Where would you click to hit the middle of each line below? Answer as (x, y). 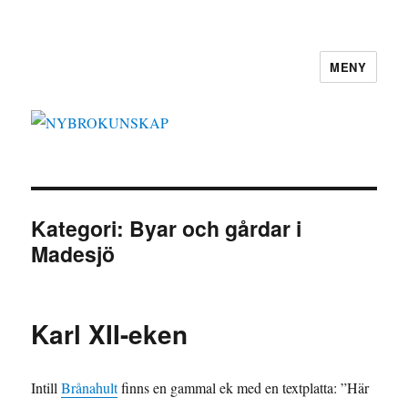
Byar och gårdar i (216, 229)
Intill (46, 388)
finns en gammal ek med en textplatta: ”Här (244, 388)
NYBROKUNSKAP (122, 79)
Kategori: (81, 229)
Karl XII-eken (110, 334)
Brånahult (90, 388)
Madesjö (73, 254)
